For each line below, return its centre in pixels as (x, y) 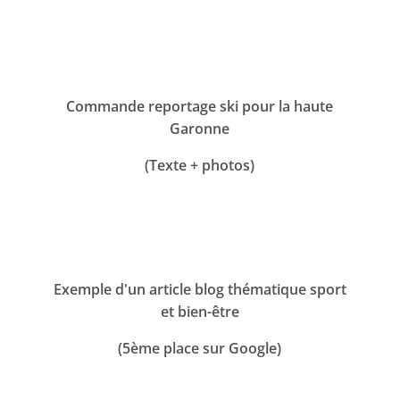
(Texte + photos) (200, 166)
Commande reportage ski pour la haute (200, 107)
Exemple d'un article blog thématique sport (200, 290)
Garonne (200, 129)
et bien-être (200, 312)
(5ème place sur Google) (200, 349)
